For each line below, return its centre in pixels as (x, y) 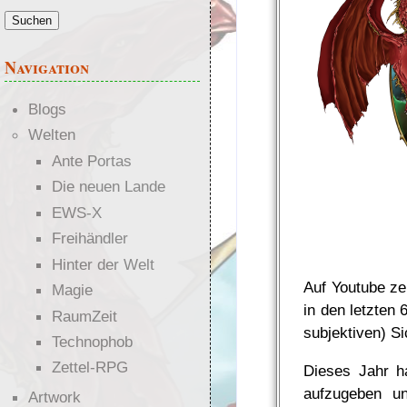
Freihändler (89, 238)
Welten (51, 135)
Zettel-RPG (89, 367)
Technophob (92, 342)
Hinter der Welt (103, 264)
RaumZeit (84, 316)
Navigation (47, 67)
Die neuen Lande (108, 187)
